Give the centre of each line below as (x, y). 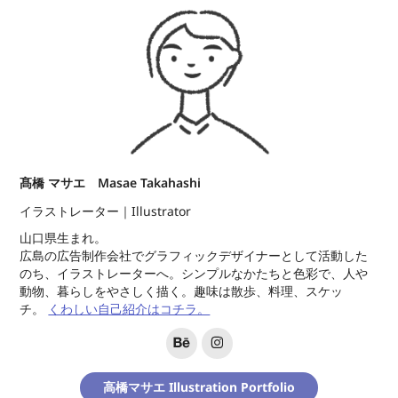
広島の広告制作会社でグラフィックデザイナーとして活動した (194, 256)
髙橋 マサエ (59, 183)
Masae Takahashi (150, 183)
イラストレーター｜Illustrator (106, 211)
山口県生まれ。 (65, 238)
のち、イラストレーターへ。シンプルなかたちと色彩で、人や (194, 274)
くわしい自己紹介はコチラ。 (129, 309)
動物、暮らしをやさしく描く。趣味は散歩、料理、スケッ (182, 291)
